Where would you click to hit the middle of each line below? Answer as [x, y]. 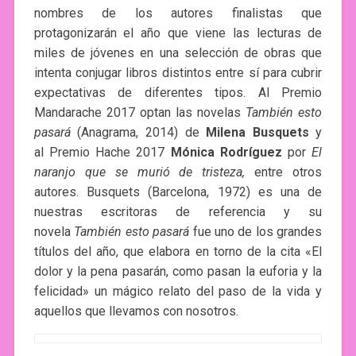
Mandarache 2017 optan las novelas [140, 112]
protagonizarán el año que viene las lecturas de [178, 33]
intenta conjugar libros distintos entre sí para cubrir [178, 72]
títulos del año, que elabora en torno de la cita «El [178, 251]
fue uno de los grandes [257, 231]
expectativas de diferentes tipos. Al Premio [178, 92]
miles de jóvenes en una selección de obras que [178, 52]
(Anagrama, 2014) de [142, 132]
